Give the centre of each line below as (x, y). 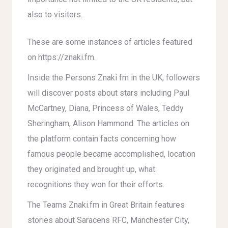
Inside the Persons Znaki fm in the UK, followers (114, 78)
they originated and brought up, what (91, 169)
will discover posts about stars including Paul (108, 93)
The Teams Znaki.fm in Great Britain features (106, 205)
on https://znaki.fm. (62, 57)
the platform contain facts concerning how (102, 139)
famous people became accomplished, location (111, 154)
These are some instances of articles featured (110, 42)
